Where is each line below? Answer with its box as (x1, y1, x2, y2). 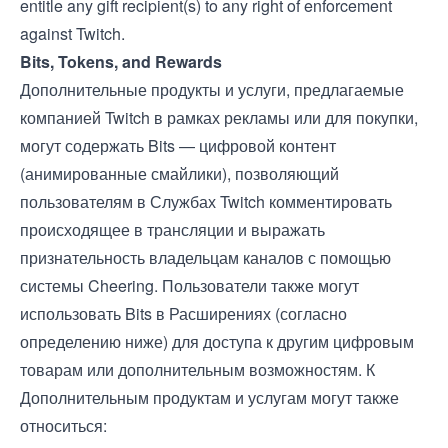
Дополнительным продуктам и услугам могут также (20, 386, 399, 409)
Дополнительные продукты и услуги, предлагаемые (20, 78, 404, 101)
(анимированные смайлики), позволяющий (20, 162, 339, 185)
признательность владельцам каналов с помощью (20, 246, 391, 269)
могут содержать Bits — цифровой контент (20, 134, 336, 157)
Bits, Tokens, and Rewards (20, 50, 222, 73)
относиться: (20, 414, 107, 437)
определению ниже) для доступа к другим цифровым (20, 330, 414, 353)
